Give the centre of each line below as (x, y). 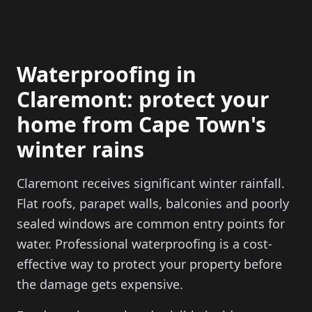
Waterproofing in (107, 74)
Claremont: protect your (143, 99)
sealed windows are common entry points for (151, 224)
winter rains (80, 149)
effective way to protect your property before (149, 264)
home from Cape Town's (141, 124)
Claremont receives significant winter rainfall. (151, 183)
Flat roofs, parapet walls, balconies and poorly (153, 203)
